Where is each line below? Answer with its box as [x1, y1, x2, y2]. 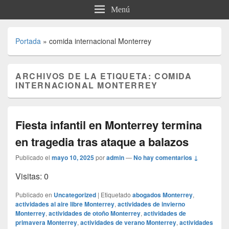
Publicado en [15, 190, 52, 199]
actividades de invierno [118, 199, 185, 209]
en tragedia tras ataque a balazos [15, 133, 189, 150]
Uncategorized [54, 190, 96, 199]
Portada [15, 35, 41, 46]
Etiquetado [101, 190, 131, 199]
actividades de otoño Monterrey [49, 208, 141, 218]
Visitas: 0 [15, 170, 49, 182]
